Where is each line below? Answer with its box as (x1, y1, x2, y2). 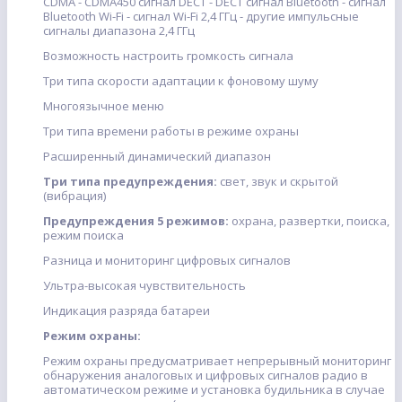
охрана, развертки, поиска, (229, 213, 389, 230)
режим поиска (43, 227, 124, 244)
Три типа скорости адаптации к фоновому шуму (43, 73, 319, 90)
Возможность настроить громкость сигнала (43, 48, 293, 65)
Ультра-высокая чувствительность (43, 277, 246, 294)
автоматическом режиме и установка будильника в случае (43, 381, 385, 398)
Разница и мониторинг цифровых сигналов (43, 252, 291, 269)
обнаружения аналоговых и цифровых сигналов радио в (43, 367, 368, 384)
